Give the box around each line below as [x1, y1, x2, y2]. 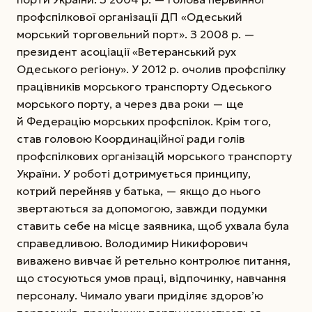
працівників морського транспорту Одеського [17, 79, 272, 93]
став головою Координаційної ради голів [17, 131, 245, 146]
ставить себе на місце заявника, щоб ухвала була [17, 218, 289, 233]
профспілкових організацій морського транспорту [17, 148, 292, 163]
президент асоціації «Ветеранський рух [17, 44, 236, 58]
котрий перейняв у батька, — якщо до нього [17, 183, 260, 198]
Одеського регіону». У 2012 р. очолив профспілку [17, 61, 286, 76]
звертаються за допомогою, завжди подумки [17, 201, 267, 215]
